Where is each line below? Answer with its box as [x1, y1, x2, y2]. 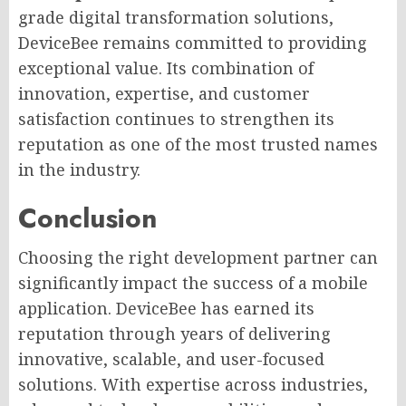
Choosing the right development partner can [18, 246, 378, 268]
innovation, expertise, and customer [18, 82, 310, 104]
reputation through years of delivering [18, 322, 331, 344]
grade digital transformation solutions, [18, 5, 333, 28]
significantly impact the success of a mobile [18, 271, 368, 294]
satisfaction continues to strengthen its [18, 107, 334, 130]
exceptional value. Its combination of [18, 56, 314, 79]
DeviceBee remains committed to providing [18, 31, 367, 53]
